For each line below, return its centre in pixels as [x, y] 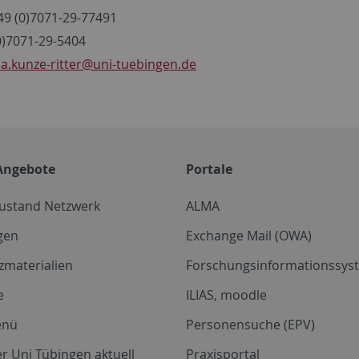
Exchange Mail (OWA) [249, 235]
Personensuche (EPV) [250, 324]
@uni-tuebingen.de [139, 64]
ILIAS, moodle [226, 294]
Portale [209, 169]
